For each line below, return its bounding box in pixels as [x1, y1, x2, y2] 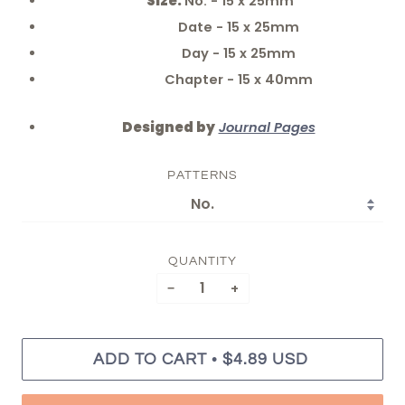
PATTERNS [167, 168, 238, 182]
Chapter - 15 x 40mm [124, 70, 313, 89]
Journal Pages [218, 118, 316, 137]
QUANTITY [168, 254, 237, 268]
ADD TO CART [92, 350, 207, 368]
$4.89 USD [221, 350, 308, 368]
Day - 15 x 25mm [141, 43, 296, 62]
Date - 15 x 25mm [137, 18, 299, 36]
